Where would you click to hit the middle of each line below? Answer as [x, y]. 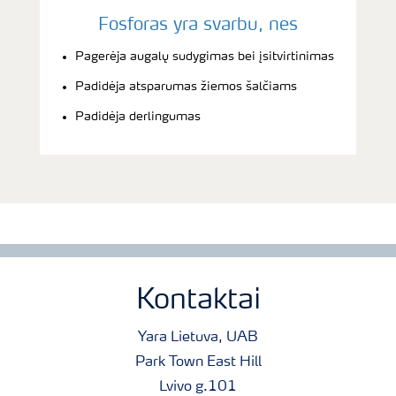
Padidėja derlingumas [138, 116]
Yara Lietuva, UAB [198, 337]
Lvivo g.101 [198, 387]
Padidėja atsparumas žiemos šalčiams [186, 86]
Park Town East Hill [198, 362]
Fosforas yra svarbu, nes [198, 25]
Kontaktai [198, 301]
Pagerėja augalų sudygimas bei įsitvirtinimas [205, 56]
